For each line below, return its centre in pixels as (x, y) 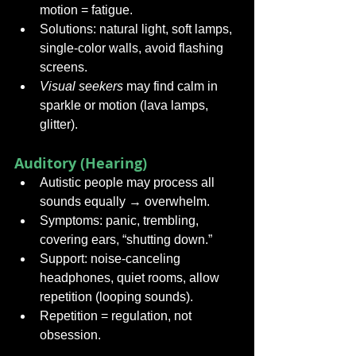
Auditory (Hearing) (81, 163)
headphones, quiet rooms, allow (131, 278)
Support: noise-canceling (112, 259)
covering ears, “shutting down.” (126, 240)
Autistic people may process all (129, 182)
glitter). (59, 124)
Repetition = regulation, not (117, 316)
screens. (64, 67)
